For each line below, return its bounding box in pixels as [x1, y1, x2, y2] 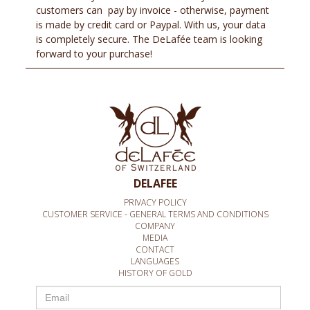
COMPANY [135, 220, 175, 232]
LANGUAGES [131, 255, 179, 268]
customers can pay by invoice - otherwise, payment [36, 3, 270, 17]
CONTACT [136, 244, 174, 256]
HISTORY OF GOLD [118, 267, 192, 280]
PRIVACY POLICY [123, 197, 187, 209]
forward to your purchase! [36, 47, 153, 61]
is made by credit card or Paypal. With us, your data [36, 18, 266, 32]
